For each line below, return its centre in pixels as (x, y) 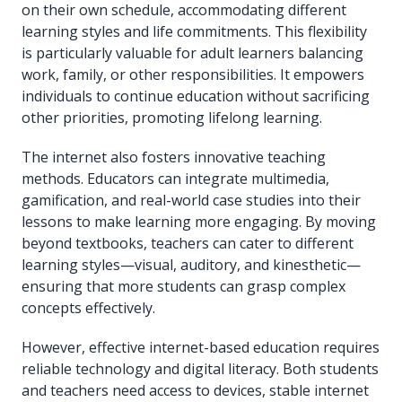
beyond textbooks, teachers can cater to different (188, 244)
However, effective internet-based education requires (201, 348)
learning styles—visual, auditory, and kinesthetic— (191, 265)
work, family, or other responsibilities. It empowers (193, 75)
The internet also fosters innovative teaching (174, 157)
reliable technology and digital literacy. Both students (200, 369)
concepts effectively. (88, 308)
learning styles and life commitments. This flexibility (194, 32)
